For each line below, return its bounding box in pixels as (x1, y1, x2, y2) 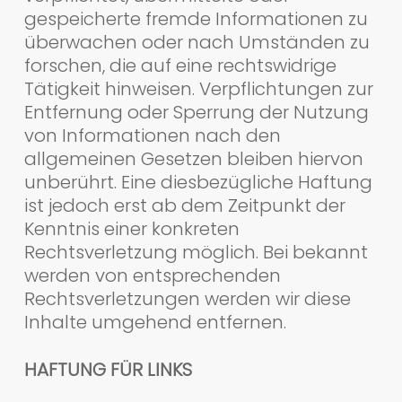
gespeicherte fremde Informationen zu (23, 5, 368, 31)
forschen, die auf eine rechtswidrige (23, 52, 336, 78)
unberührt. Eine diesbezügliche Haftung (23, 169, 372, 195)
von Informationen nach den (23, 122, 281, 148)
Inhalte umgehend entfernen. (23, 309, 286, 335)
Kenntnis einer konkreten (23, 215, 240, 241)
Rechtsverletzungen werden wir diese (23, 285, 351, 311)
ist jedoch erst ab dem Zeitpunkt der (23, 192, 345, 218)
